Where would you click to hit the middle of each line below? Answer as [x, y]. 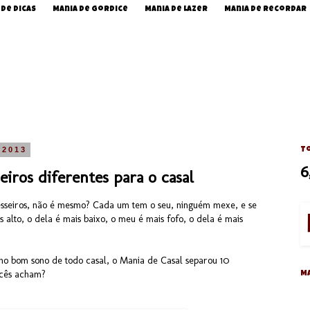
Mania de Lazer [176, 9]
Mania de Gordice [90, 9]
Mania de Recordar [265, 9]
